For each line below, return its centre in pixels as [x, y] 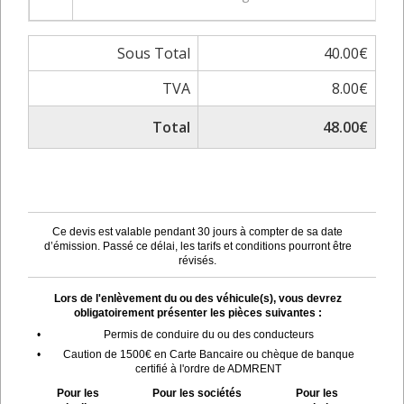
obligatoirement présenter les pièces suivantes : [197, 312]
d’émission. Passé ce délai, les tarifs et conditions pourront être [197, 246]
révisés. [197, 260]
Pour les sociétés [197, 393]
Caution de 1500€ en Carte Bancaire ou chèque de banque [208, 354]
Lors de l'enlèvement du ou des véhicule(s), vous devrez [197, 298]
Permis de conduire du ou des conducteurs [208, 334]
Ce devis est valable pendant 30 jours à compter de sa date [197, 231]
